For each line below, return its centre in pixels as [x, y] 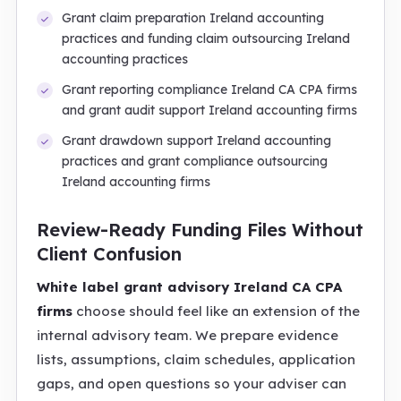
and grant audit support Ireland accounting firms [209, 110]
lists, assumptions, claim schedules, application [196, 359]
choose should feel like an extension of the [216, 311]
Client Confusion [109, 254]
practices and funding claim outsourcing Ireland [206, 38]
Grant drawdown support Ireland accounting [196, 141]
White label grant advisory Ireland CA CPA [189, 287]
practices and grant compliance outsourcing [195, 161]
